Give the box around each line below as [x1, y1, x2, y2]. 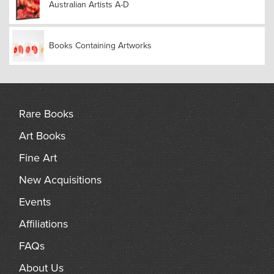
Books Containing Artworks [49, 40, 152, 51]
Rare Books [19, 106, 73, 120]
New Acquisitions [19, 172, 102, 187]
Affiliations [19, 217, 68, 231]
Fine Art [19, 150, 57, 165]
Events [19, 194, 51, 209]
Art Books [19, 128, 65, 143]
